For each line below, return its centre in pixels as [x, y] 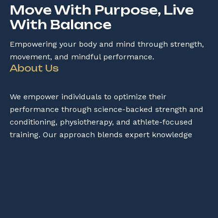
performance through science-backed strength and [107, 109]
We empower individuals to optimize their [88, 96]
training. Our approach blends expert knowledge [101, 134]
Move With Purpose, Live [102, 10]
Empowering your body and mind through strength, [107, 44]
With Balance [61, 24]
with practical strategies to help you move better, [102, 147]
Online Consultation [57, 205]
